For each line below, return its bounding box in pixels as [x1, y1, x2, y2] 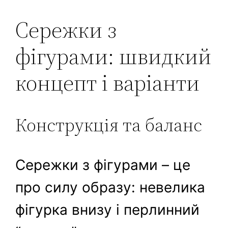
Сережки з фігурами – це [15, 156, 191, 174]
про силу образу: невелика [15, 179, 206, 196]
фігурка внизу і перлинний [15, 201, 200, 219]
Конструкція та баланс [15, 112, 203, 138]
